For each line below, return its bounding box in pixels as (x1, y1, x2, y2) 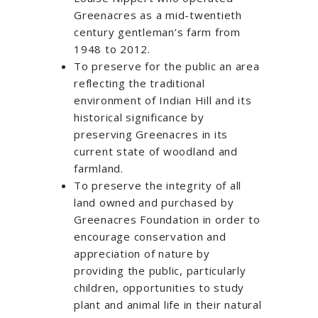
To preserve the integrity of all (74, 177, 241, 192)
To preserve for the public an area (74, 58, 260, 73)
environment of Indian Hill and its (74, 92, 252, 107)
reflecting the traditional (74, 75, 205, 90)
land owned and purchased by (74, 194, 234, 209)
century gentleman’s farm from (74, 24, 241, 39)
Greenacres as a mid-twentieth (74, 7, 242, 22)
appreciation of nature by (74, 246, 210, 261)
